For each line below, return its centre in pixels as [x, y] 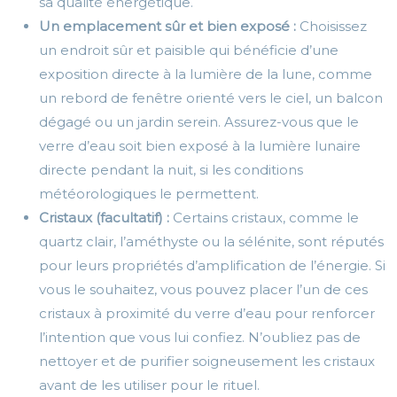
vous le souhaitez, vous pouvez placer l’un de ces [203, 290]
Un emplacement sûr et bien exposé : [169, 27]
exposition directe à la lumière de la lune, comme [206, 74]
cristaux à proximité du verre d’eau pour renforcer [207, 314]
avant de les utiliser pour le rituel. [149, 385]
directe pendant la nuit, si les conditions [171, 170]
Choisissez [333, 27]
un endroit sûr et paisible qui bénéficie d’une [189, 51]
